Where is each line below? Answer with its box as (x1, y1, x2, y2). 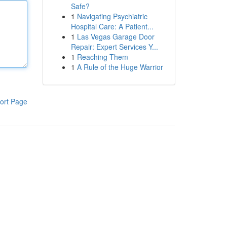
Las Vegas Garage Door (77, 31, 155, 42)
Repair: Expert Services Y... (70, 42, 158, 52)
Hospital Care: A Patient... (70, 21, 154, 31)
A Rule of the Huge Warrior (77, 62, 163, 72)
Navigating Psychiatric (77, 11, 147, 21)
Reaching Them (77, 52, 128, 62)
